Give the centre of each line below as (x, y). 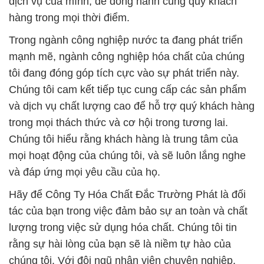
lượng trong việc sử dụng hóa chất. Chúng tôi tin (123, 227)
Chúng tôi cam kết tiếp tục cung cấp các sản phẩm (128, 89)
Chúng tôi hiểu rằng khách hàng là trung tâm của (123, 139)
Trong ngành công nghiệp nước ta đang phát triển (126, 40)
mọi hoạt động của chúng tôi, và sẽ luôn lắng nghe (127, 155)
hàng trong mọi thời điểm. (69, 17)
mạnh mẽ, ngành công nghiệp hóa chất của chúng (127, 56)
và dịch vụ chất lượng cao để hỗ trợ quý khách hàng (132, 106)
